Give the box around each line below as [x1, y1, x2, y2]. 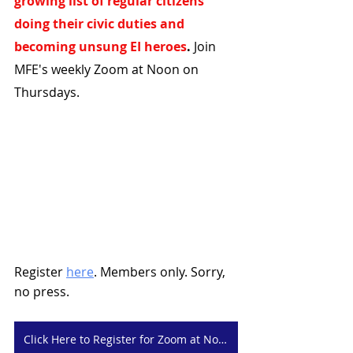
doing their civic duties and [14, 15, 188, 33]
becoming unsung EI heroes [14, 38, 187, 56]
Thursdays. [14, 84, 80, 102]
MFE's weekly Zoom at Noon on [14, 61, 202, 79]
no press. [14, 282, 72, 300]
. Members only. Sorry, [94, 262, 229, 281]
